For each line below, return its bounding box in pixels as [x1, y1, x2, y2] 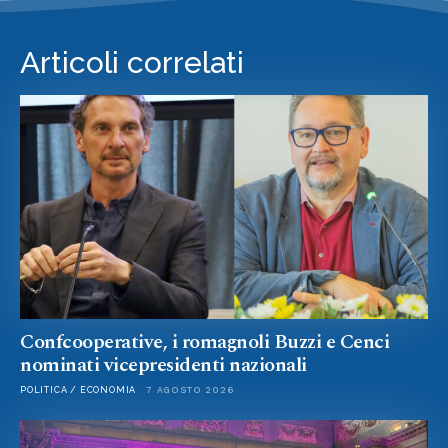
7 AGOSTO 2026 [146, 385, 234, 396]
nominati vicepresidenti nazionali [20, 350, 307, 381]
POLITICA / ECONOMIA [20, 385, 137, 396]
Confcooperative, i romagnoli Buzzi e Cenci [20, 327, 389, 358]
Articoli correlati [20, 44, 244, 80]
